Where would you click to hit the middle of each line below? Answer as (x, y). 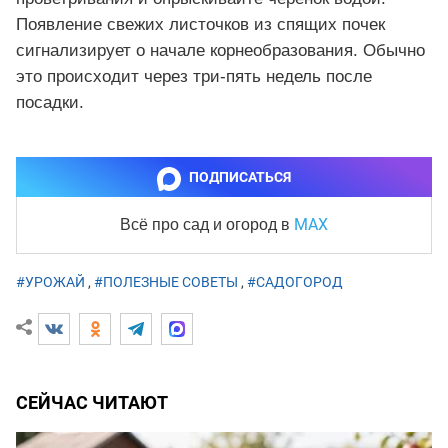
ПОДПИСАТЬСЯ (240, 177)
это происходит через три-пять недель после (194, 77)
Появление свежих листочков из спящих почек (200, 25)
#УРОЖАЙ (50, 282)
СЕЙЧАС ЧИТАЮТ (92, 403)
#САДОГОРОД (295, 282)
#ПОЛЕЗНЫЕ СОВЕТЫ (166, 282)
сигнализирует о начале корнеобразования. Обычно (220, 51)
